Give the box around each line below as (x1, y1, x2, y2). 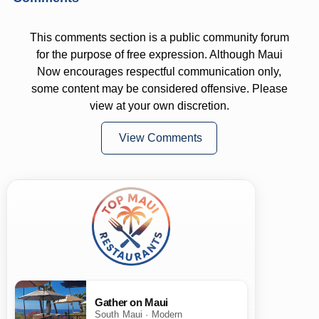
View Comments (119, 131, 203, 144)
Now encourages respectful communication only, (37, 65, 282, 78)
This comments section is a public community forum (29, 31, 289, 43)
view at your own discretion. (89, 99, 229, 112)
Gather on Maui (94, 297, 168, 309)
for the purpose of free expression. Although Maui (36, 48, 283, 61)
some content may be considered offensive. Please (31, 82, 288, 95)
